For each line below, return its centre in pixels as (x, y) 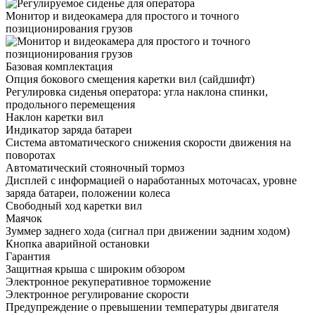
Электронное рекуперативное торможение (108, 281)
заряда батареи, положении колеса (88, 193)
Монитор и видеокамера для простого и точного (122, 15)
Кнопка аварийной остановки (78, 243)
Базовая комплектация (59, 66)
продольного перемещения (70, 104)
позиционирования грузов (69, 28)
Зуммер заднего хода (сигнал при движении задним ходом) (148, 231)
